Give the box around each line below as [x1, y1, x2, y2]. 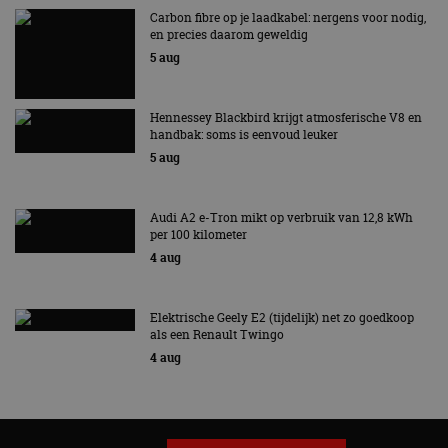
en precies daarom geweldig [150, 26, 308, 44]
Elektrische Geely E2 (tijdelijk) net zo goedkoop [150, 309, 414, 327]
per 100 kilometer [150, 226, 247, 244]
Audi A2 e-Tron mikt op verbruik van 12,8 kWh [150, 209, 413, 227]
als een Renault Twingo [150, 326, 284, 344]
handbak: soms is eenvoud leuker [150, 126, 338, 144]
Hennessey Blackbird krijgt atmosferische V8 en [150, 109, 422, 127]
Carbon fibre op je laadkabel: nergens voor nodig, [150, 9, 426, 27]
